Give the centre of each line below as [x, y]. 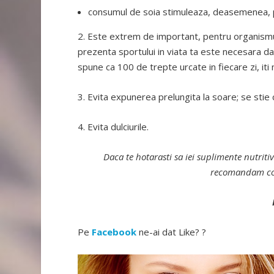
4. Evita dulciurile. [113, 126]
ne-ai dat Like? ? [172, 231]
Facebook [114, 231]
